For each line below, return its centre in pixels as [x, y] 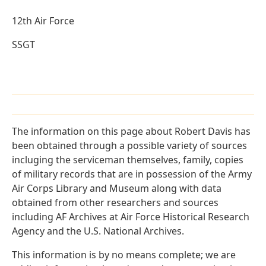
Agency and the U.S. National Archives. [98, 231]
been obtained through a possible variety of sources [129, 146]
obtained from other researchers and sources [115, 203]
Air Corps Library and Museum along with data [117, 189]
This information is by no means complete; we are [124, 255]
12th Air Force [43, 21]
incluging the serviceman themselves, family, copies [128, 160]
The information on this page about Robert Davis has [131, 132]
